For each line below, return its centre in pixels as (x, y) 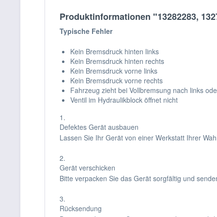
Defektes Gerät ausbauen (99, 127)
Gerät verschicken (87, 168)
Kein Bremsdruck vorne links (114, 71)
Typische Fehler (86, 31)
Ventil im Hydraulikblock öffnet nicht (124, 100)
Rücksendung (81, 208)
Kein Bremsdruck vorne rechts (116, 80)
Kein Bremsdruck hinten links (115, 51)
